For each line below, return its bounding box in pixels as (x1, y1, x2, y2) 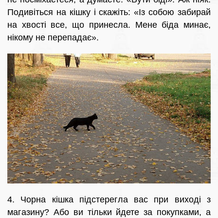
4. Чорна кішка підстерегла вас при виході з (7, 195, 211, 205)
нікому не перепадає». (7, 33, 99, 43)
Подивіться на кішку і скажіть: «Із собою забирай (7, 7, 211, 18)
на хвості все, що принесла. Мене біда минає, (7, 20, 211, 30)
